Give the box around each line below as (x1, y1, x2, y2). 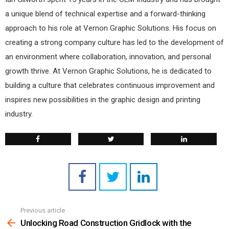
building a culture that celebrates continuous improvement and (5, 80, 215, 90)
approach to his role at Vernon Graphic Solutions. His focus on (5, 23, 216, 33)
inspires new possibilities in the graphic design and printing (5, 95, 200, 104)
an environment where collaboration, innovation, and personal (5, 52, 211, 61)
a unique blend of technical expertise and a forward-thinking (5, 9, 205, 18)
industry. (5, 109, 33, 119)
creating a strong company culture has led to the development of (5, 37, 224, 47)
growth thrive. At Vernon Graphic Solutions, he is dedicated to (5, 66, 212, 76)
